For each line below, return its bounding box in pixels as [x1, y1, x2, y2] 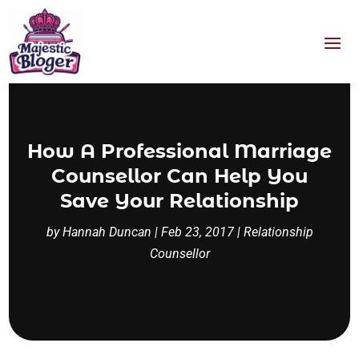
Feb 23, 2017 [160, 224, 234, 240]
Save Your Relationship [60, 189, 299, 213]
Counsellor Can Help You [51, 164, 308, 188]
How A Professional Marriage [27, 139, 332, 163]
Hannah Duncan [62, 224, 151, 240]
